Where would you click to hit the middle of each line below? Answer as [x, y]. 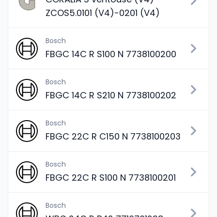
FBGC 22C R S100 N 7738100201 [111, 178]
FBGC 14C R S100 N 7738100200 [111, 54]
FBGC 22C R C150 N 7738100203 [113, 136]
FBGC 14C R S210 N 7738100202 [111, 95]
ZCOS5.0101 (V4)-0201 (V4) [103, 13]
